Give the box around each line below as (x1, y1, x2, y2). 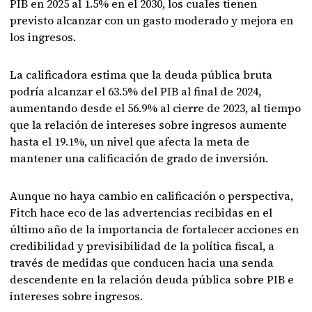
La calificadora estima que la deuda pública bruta (10, 67, 273, 82)
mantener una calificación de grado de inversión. (10, 150, 269, 166)
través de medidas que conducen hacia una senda (10, 255, 274, 270)
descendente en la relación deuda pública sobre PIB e (10, 272, 295, 287)
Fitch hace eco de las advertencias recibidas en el (10, 205, 273, 220)
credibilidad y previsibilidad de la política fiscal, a (10, 238, 275, 253)
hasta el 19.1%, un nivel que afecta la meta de (10, 134, 250, 149)
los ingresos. (10, 29, 79, 45)
